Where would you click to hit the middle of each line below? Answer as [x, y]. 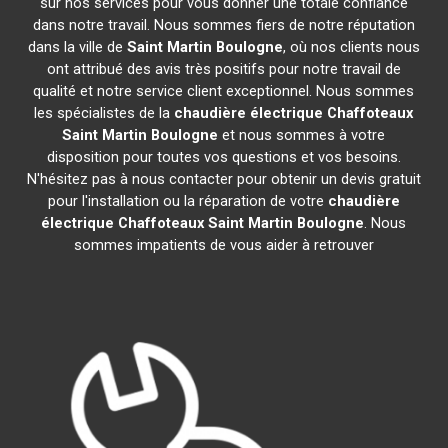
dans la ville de [77, 47]
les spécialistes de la [104, 113]
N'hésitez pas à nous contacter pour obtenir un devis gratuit [223, 179]
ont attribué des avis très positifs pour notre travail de [223, 69]
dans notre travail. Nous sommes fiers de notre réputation [223, 25]
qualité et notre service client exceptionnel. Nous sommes [224, 91]
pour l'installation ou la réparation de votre [187, 201]
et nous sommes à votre [302, 135]
